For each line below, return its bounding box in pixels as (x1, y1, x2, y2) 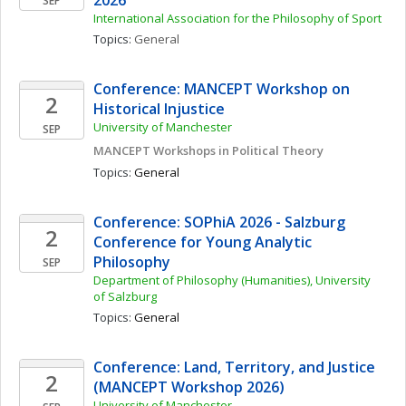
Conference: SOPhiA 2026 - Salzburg (93, 212, 345, 232)
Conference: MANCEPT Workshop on (93, 79, 350, 99)
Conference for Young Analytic (93, 232, 312, 252)
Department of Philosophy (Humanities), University (93, 272, 371, 288)
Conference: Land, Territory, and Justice (93, 357, 375, 377)
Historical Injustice (93, 99, 228, 119)
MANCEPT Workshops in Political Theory (93, 142, 324, 159)
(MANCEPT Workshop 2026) (93, 377, 285, 397)
